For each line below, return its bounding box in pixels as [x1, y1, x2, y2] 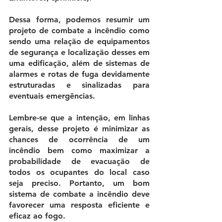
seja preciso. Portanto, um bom [9, 178, 150, 188]
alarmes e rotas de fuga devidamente [9, 69, 150, 79]
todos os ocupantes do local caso [9, 167, 150, 177]
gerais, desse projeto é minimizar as [9, 124, 150, 134]
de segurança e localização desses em [9, 48, 150, 57]
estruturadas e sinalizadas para [9, 80, 150, 90]
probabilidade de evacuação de [9, 157, 150, 166]
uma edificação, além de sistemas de [9, 58, 150, 68]
